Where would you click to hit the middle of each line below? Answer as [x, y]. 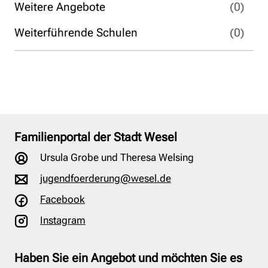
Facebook [63, 200]
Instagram [63, 220]
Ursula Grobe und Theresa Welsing [116, 157]
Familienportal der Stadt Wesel [96, 137]
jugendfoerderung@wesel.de [106, 179]
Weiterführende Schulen [76, 33]
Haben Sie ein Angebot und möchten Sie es [128, 258]
